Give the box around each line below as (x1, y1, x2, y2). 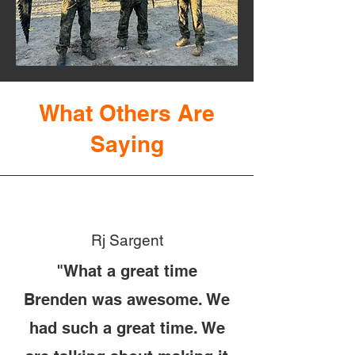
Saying (90, 131, 164, 157)
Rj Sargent (90, 231, 163, 249)
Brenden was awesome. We (24, 290, 230, 309)
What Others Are (39, 100, 215, 126)
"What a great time (56, 261, 197, 281)
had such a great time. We (29, 319, 225, 338)
